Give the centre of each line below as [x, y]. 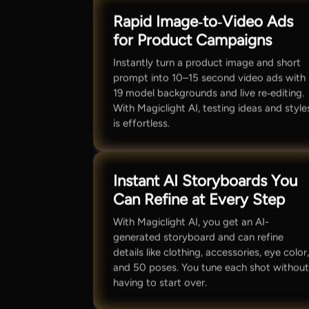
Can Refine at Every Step [199, 200]
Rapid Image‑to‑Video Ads [203, 21]
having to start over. [160, 282]
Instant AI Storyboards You [206, 181]
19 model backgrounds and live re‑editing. [209, 93]
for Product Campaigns [193, 40]
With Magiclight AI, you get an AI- [191, 222]
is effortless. [142, 123]
